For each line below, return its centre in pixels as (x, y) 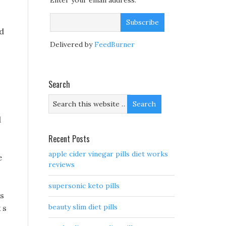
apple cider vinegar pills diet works (108, 154)
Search (59, 84)
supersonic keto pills (84, 186)
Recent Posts (69, 139)
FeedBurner (115, 45)
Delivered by (72, 45)
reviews (62, 165)
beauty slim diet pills (83, 207)
